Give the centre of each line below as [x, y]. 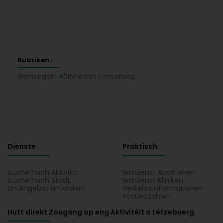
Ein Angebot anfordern [47, 188]
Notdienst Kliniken [153, 180]
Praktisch [140, 146]
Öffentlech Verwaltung [99, 76]
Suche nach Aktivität [44, 172]
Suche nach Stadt [39, 180]
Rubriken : [35, 60]
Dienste [22, 146]
